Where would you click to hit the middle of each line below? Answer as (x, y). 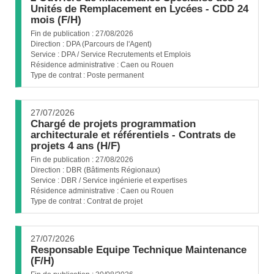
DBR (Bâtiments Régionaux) (113, 170)
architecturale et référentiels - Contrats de (133, 135)
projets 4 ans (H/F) (76, 146)
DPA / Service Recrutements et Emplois (126, 54)
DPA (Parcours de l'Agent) (109, 44)
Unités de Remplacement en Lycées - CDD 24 (139, 9)
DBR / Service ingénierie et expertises (124, 180)
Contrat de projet (115, 201)
